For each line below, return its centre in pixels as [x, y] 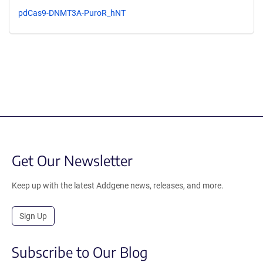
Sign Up [33, 216]
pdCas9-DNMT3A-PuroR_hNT [72, 13]
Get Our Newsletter [72, 160]
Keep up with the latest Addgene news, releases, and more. [118, 185]
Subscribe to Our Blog [80, 252]
